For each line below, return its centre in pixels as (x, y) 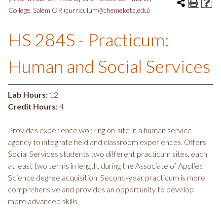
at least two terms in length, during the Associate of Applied (106, 166)
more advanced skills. (43, 201)
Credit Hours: (33, 106)
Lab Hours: (28, 94)
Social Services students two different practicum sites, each (108, 154)
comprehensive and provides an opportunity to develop (101, 189)
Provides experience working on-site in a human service (100, 130)
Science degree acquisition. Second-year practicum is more (107, 177)
